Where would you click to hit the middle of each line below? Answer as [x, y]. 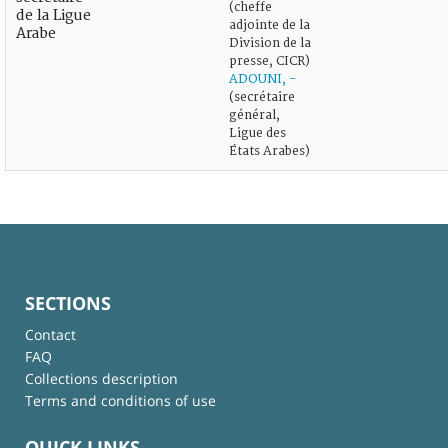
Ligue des [257, 133]
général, [254, 115]
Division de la [270, 43]
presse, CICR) [269, 61]
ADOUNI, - [262, 79]
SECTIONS [68, 302]
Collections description [101, 378]
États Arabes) [269, 151]
